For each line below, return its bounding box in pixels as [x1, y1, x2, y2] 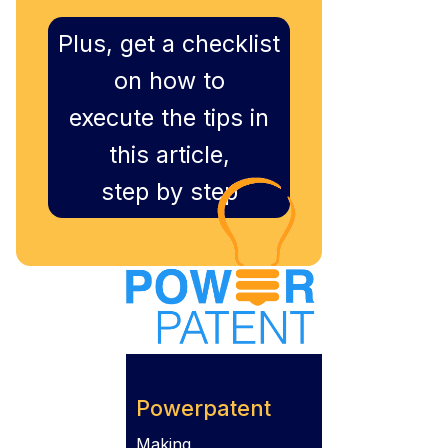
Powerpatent [136, 394, 271, 421]
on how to [113, 66, 225, 96]
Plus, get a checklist [58, 29, 280, 59]
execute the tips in [69, 103, 269, 133]
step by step [100, 177, 238, 207]
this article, [108, 140, 230, 170]
